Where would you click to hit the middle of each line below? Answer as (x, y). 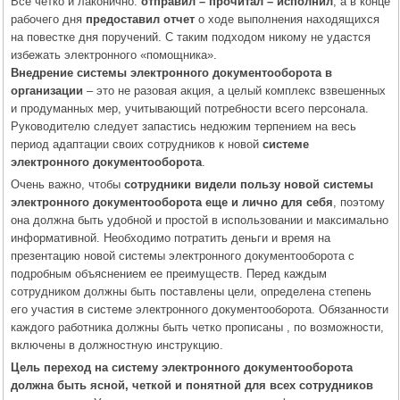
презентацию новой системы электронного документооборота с (183, 255)
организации (47, 90)
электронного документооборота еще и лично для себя (172, 202)
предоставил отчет (140, 19)
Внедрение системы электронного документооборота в (171, 72)
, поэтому (359, 202)
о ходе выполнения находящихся (287, 19)
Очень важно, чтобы (67, 184)
